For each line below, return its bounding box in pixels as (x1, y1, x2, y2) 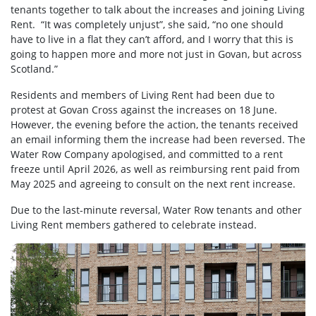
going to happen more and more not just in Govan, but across (11, 47, 302, 61)
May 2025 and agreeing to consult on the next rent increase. (11, 177, 296, 191)
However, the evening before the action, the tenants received (11, 118, 298, 132)
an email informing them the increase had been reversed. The (11, 133, 305, 147)
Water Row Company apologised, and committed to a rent (11, 147, 283, 162)
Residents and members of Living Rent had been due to (11, 88, 274, 102)
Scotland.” (11, 62, 58, 76)
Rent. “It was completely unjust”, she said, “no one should (11, 18, 284, 32)
